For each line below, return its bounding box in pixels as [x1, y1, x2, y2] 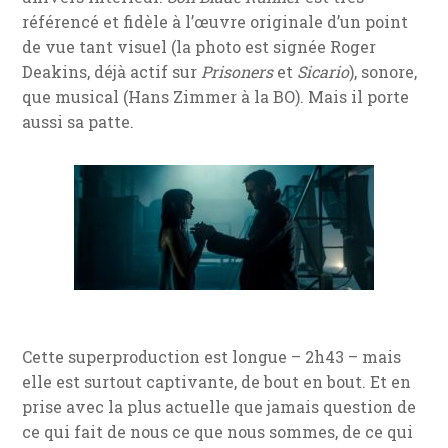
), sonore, [349, 61, 418, 83]
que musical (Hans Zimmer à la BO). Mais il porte [22, 86, 410, 108]
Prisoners [201, 61, 274, 83]
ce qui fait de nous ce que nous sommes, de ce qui [22, 421, 414, 443]
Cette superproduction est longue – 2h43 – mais [22, 346, 402, 368]
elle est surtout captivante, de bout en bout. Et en [22, 371, 412, 393]
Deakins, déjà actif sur [22, 61, 202, 83]
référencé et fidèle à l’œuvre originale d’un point [22, 11, 409, 33]
